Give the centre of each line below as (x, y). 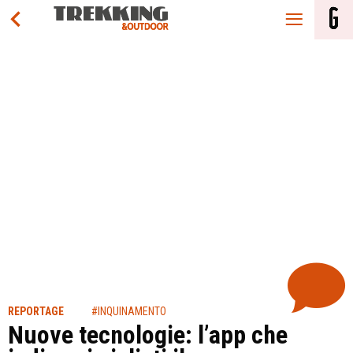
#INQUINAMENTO (129, 311)
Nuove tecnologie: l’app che (148, 335)
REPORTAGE (36, 311)
